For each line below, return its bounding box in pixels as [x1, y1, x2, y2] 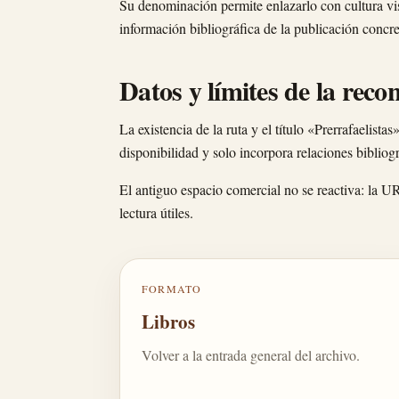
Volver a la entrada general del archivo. [142, 346, 360, 364]
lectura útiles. [119, 203, 193, 222]
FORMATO [142, 281, 202, 296]
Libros [142, 308, 195, 335]
